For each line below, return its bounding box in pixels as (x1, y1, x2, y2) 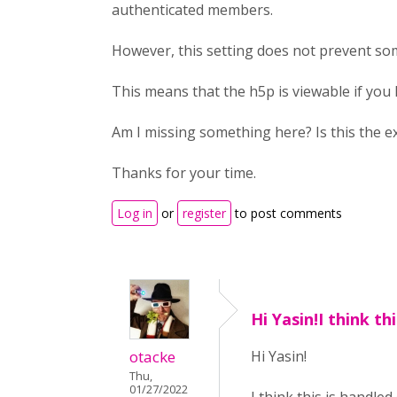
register (183, 205, 226, 222)
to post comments (231, 205, 342, 222)
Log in (117, 205, 152, 222)
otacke (129, 346, 175, 367)
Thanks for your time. (112, 163, 256, 183)
